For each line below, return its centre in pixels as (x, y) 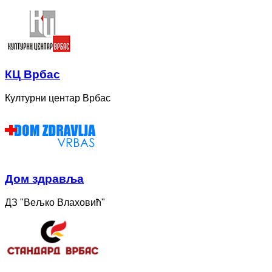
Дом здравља (44, 179)
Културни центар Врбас (58, 98)
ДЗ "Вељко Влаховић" (55, 202)
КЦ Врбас (32, 74)
